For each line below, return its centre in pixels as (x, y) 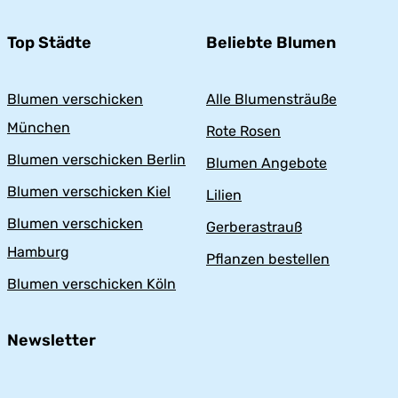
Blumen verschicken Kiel (89, 192)
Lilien (224, 195)
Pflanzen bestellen (268, 259)
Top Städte (49, 43)
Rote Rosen (243, 131)
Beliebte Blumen (271, 43)
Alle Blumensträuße (271, 99)
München (39, 128)
